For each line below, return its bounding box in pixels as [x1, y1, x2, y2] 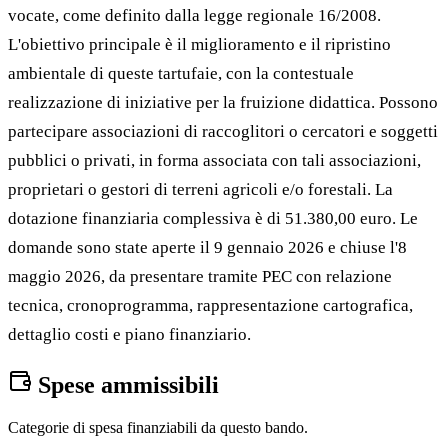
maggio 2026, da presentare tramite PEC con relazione [8, 266, 392, 286]
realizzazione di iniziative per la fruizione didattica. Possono [8, 92, 438, 112]
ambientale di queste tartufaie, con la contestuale [8, 63, 354, 83]
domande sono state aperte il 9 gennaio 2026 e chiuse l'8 [8, 237, 407, 257]
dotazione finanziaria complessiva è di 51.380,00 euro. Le [8, 208, 418, 228]
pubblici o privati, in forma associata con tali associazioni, [8, 150, 421, 170]
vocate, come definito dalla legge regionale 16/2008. [8, 5, 381, 25]
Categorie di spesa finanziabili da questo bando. [8, 418, 308, 436]
